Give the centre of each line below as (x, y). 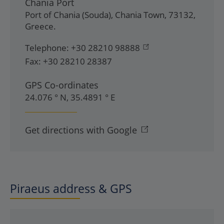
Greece (39, 26)
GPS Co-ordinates (62, 85)
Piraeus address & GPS (71, 188)
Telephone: (47, 48)
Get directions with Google (81, 130)
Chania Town (140, 15)
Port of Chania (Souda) (68, 15)
